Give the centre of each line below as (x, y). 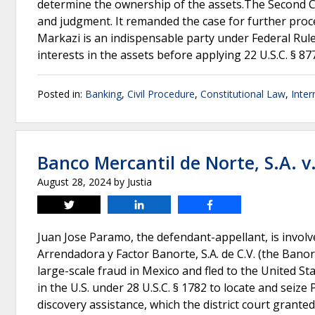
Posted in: (61, 94)
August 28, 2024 (74, 182)
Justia (140, 182)
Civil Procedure (161, 94)
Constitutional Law (243, 94)
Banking (103, 94)
